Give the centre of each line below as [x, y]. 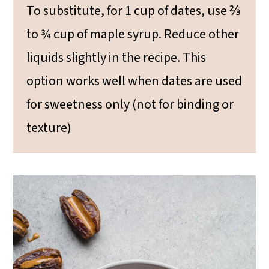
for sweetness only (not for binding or [130, 104]
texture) [49, 128]
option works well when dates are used [134, 81]
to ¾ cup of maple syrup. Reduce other [133, 34]
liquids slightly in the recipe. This [116, 57]
